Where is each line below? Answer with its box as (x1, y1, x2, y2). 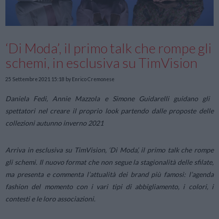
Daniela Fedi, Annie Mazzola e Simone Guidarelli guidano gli (5, 94, 210, 103)
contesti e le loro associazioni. (5, 194, 96, 203)
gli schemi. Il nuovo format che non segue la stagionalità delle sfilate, (5, 157, 214, 166)
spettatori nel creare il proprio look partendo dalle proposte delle (5, 106, 214, 115)
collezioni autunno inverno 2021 (5, 118, 104, 127)
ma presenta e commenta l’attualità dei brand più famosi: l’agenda (5, 170, 214, 178)
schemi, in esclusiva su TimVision (5, 54, 198, 71)
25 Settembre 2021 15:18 (5, 76, 65, 83)
